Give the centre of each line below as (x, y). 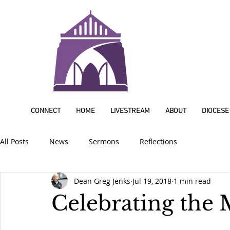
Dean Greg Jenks (102, 181)
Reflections (158, 141)
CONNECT (46, 111)
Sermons (104, 141)
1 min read (192, 181)
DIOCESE (215, 111)
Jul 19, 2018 (152, 181)
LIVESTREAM (130, 111)
